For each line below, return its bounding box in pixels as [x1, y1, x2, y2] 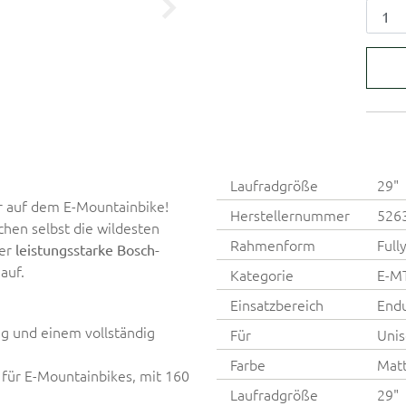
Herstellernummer [230, 204, 350, 225]
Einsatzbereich [230, 294, 324, 314]
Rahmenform [230, 234, 315, 255]
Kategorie [230, 264, 294, 285]
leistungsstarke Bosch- [15, 239, 159, 258]
